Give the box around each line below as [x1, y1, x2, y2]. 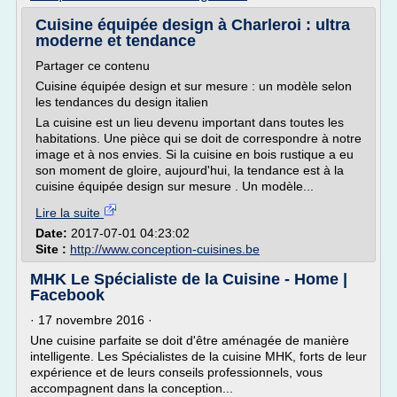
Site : [35, 242, 70, 256]
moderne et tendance [35, 32, 196, 50]
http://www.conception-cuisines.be [70, 242, 260, 256]
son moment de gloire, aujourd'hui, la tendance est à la [35, 163, 344, 177]
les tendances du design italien [35, 95, 208, 109]
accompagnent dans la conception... [30, 381, 233, 395]
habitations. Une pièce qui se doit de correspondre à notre [35, 131, 362, 145]
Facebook [30, 286, 105, 304]
